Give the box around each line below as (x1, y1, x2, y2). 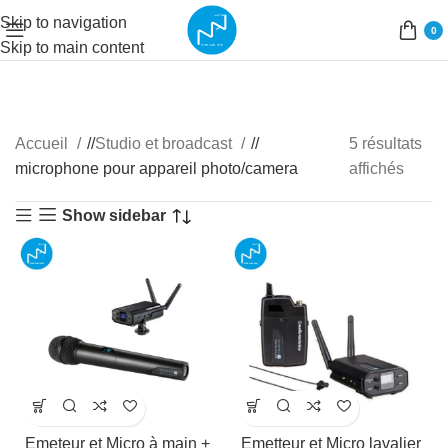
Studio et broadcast (95, 135, 236, 152)
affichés (349, 160, 405, 177)
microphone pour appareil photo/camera (15, 160, 298, 177)
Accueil (15, 135, 72, 152)
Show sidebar (62, 206, 167, 224)
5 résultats (349, 135, 423, 152)
